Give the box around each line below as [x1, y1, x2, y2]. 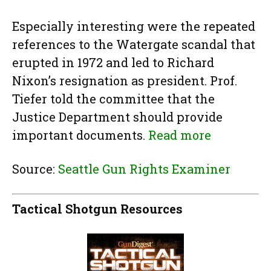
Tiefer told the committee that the [12, 91, 215, 107]
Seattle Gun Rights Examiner [58, 161, 230, 177]
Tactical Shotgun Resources [12, 200, 183, 217]
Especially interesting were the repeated [12, 18, 255, 34]
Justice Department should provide [12, 109, 223, 125]
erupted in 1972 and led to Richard [12, 54, 214, 71]
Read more [148, 127, 211, 143]
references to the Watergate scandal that [12, 36, 255, 53]
